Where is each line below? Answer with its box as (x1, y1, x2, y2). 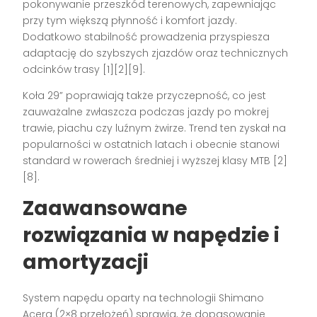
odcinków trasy (23, 62, 103, 76)
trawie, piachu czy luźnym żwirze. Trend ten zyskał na (23, 120, 287, 135)
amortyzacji (23, 248, 149, 276)
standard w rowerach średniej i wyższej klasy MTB (23, 153, 274, 168)
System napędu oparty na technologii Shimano (23, 290, 265, 305)
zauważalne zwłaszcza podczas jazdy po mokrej (23, 104, 270, 119)
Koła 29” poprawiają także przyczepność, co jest (23, 88, 267, 103)
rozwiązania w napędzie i (23, 221, 280, 249)
